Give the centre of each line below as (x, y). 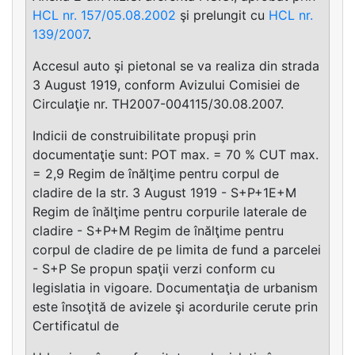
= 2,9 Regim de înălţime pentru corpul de (156, 174)
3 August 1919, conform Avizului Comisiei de (166, 85)
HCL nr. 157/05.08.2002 (104, 15)
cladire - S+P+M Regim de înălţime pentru (158, 231)
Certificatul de (76, 326)
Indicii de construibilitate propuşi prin (144, 136)
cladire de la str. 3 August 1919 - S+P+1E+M (164, 193)
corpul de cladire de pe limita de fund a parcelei (177, 250)
